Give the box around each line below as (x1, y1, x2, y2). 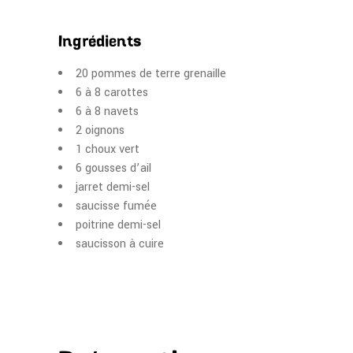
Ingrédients (58, 35, 142, 50)
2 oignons (76, 122, 124, 139)
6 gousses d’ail (76, 160, 151, 176)
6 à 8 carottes (76, 84, 148, 101)
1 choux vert (76, 141, 139, 158)
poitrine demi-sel (76, 217, 161, 233)
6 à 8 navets (76, 103, 139, 120)
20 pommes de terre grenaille (76, 65, 226, 82)
